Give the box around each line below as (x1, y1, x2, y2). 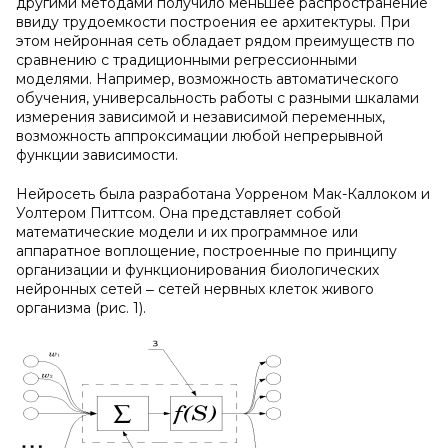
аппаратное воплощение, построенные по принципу (16, 242, 397, 260)
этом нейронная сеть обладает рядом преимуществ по (16, 32, 415, 50)
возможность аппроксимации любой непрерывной (16, 127, 383, 145)
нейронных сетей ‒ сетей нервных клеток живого (16, 280, 374, 298)
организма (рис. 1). (16, 299, 146, 317)
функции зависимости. (16, 146, 178, 164)
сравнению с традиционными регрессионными (16, 51, 357, 69)
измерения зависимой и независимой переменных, (16, 108, 385, 126)
